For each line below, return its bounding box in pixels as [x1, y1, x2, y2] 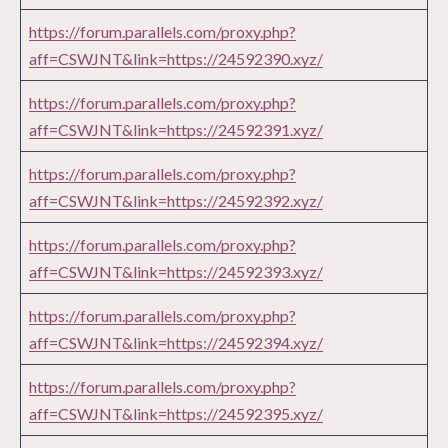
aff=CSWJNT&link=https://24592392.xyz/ [29, 191, 323, 211]
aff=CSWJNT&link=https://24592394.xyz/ [29, 333, 323, 353]
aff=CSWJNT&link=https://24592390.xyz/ [29, 49, 323, 69]
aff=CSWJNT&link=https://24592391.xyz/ [29, 120, 323, 140]
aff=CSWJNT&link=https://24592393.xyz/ [29, 262, 323, 282]
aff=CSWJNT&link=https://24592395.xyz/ [29, 404, 323, 424]
